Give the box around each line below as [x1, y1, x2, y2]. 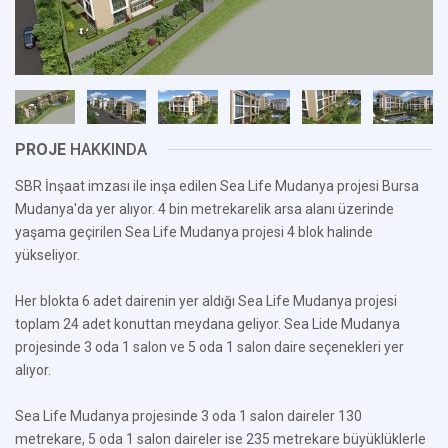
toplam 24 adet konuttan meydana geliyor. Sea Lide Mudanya [15, 316, 400, 332]
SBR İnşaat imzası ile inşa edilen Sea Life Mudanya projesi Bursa [15, 178, 419, 194]
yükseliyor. [15, 247, 80, 263]
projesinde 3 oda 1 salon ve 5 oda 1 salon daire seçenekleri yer [15, 339, 404, 355]
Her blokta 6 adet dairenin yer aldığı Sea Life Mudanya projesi [15, 293, 397, 309]
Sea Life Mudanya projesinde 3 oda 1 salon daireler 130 [15, 408, 362, 424]
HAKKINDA [66, 140, 147, 159]
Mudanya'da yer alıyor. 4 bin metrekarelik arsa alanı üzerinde [15, 201, 394, 217]
